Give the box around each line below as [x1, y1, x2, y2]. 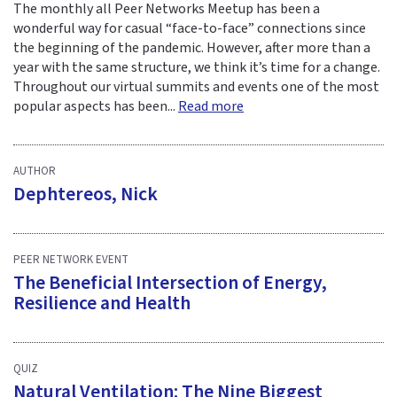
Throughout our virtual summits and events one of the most [13, 77, 379, 97]
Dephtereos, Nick [13, 181, 158, 209]
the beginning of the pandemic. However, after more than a [13, 38, 370, 58]
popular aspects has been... [13, 97, 178, 117]
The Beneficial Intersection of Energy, [13, 269, 327, 298]
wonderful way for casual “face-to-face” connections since [13, 19, 366, 39]
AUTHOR [13, 162, 56, 179]
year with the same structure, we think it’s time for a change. [13, 58, 380, 78]
